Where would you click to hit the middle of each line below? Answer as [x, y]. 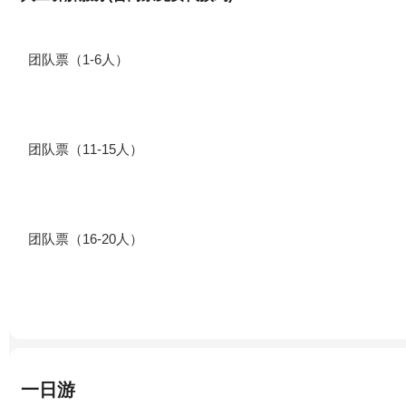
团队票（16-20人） [86, 239]
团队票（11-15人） [86, 150]
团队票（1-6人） [78, 60]
